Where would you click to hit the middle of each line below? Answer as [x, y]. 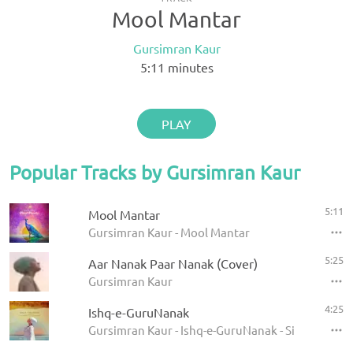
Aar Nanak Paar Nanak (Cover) [173, 263]
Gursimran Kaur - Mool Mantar [169, 232]
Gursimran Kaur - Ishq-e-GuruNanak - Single [203, 330]
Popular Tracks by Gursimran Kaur [155, 172]
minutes [189, 67]
